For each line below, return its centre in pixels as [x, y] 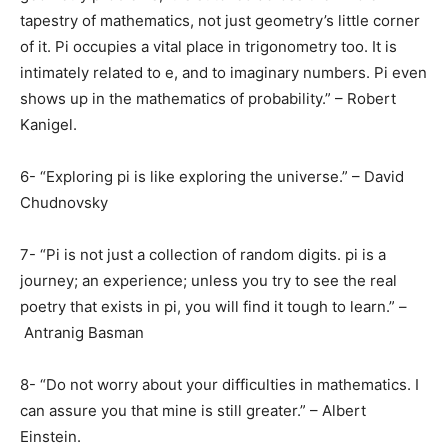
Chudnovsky [64, 203]
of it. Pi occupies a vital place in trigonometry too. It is [208, 47]
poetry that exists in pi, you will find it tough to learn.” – [213, 307]
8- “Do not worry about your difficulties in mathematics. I [219, 385]
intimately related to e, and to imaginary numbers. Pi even [223, 73]
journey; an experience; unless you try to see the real [208, 281]
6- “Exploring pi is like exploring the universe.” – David [212, 177]
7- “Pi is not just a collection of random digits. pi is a [203, 255]
